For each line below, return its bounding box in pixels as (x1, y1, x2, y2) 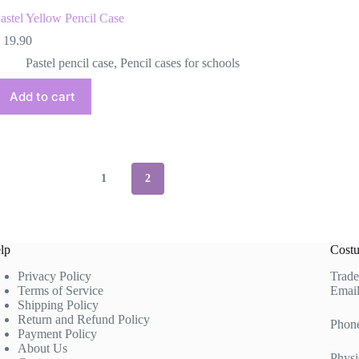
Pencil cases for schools (119, 55, 240, 70)
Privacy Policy (17, 269, 91, 283)
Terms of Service (17, 284, 103, 297)
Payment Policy (17, 327, 97, 341)
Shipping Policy (17, 298, 99, 312)
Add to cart (9, 88, 75, 104)
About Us (17, 341, 67, 355)
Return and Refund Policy (17, 313, 150, 326)
